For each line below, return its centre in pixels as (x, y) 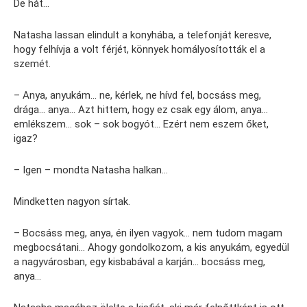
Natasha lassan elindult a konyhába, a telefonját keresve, (143, 35)
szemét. (32, 64)
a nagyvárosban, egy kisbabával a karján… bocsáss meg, (139, 262)
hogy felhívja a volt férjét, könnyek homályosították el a (139, 50)
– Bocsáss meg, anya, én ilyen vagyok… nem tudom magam (148, 233)
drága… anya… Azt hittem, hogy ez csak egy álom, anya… (141, 110)
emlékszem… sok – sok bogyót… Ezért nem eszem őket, (141, 124)
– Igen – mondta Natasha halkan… (91, 170)
